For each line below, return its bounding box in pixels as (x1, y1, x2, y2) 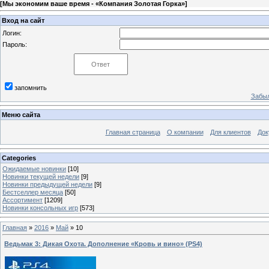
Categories (2, 154, 36, 162)
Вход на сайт (2, 16, 44, 24)
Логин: (2, 29, 22, 37)
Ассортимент (2, 196, 43, 204)
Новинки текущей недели (2, 172, 79, 180)
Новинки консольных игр (2, 204, 78, 211)
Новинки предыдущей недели (2, 180, 92, 188)
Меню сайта (2, 111, 40, 119)
